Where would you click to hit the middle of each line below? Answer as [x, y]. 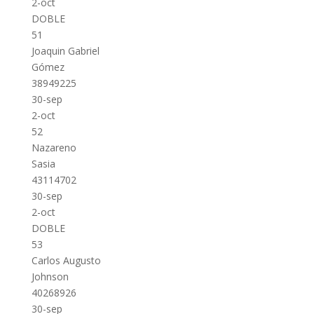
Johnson [50, 277]
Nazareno [54, 148]
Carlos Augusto [66, 260]
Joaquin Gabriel [65, 51]
